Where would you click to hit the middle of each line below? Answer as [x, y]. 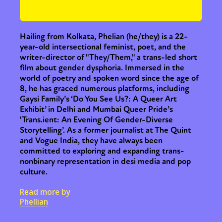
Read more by [45, 192]
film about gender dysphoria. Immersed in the [102, 68]
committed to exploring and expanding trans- [102, 151]
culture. [34, 172]
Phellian [34, 202]
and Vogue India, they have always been [91, 140]
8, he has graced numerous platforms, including [105, 88]
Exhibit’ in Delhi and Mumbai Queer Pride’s [96, 109]
